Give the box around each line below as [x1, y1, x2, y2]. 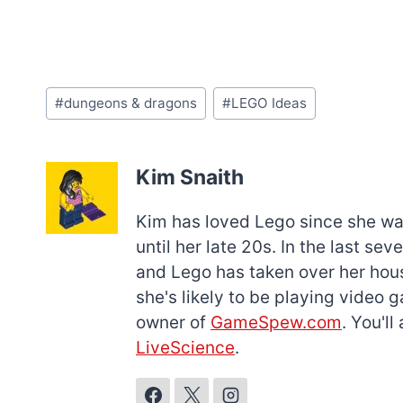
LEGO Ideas [230, 94, 307, 112]
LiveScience [136, 337, 235, 359]
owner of [136, 312, 210, 334]
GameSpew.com [210, 312, 342, 334]
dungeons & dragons [64, 94, 198, 112]
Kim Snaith [136, 165, 244, 191]
